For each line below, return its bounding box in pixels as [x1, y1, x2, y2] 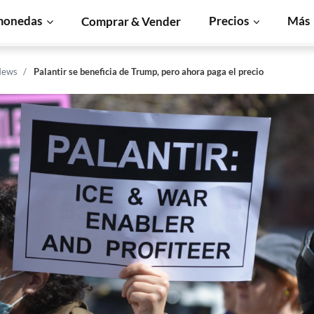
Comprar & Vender [81, 13, 181, 29]
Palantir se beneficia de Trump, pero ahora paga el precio [34, 66, 264, 77]
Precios [208, 13, 249, 28]
